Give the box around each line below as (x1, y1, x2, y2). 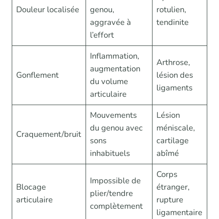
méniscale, (156, 122, 196, 133)
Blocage (16, 181, 46, 193)
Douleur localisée (16, 3, 80, 15)
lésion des (156, 69, 194, 81)
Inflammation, (90, 50, 140, 62)
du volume (90, 75, 129, 87)
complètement (90, 200, 143, 212)
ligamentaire (156, 206, 203, 218)
